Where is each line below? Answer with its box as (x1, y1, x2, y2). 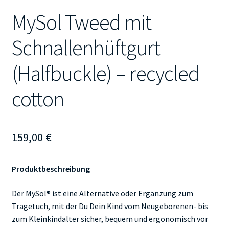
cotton (11, 85, 64, 112)
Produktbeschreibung (11, 164, 90, 174)
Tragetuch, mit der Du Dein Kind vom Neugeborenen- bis (11, 200, 208, 211)
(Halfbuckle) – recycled (11, 60, 199, 87)
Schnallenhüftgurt (11, 34, 160, 61)
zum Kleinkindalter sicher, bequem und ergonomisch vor (11, 213, 208, 224)
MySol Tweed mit (11, 9, 151, 36)
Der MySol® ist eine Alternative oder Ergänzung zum (11, 188, 193, 198)
